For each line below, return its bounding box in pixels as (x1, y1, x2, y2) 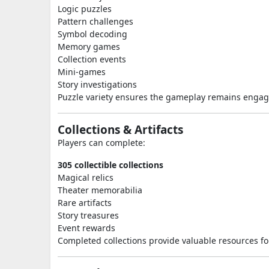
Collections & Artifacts (58, 122, 183, 138)
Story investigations (58, 79, 137, 90)
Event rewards (58, 222, 115, 234)
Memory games (58, 41, 120, 52)
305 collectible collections (58, 159, 163, 171)
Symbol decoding (58, 28, 127, 40)
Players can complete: (58, 137, 145, 148)
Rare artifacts (58, 197, 112, 208)
